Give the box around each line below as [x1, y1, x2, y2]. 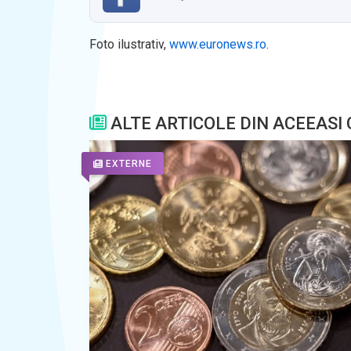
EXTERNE [106, 158, 152, 170]
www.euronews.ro [169, 36, 266, 52]
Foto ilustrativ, [89, 36, 169, 52]
